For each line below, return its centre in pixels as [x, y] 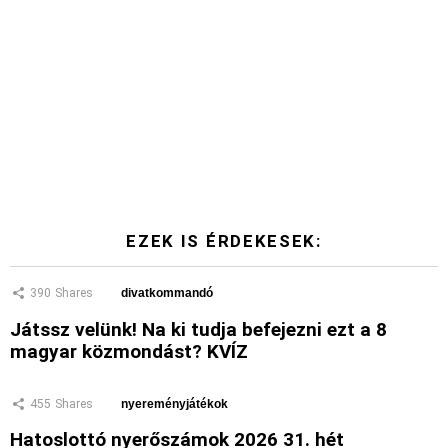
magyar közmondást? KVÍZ [129, 351]
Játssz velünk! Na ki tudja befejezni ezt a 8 [198, 329]
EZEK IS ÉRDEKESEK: [224, 241]
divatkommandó [167, 293]
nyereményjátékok [174, 403]
